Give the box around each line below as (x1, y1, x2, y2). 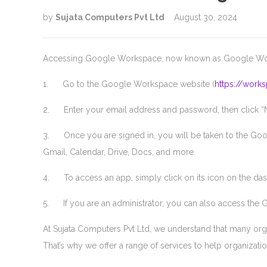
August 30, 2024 (174, 13, 237, 22)
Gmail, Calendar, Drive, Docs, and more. (43, 147, 195, 157)
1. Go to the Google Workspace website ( (43, 79, 215, 89)
